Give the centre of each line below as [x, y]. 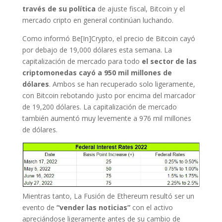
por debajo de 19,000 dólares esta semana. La [97, 50]
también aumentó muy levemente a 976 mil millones [107, 118]
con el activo [151, 208]
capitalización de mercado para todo [82, 61]
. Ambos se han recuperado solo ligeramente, [122, 84]
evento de [39, 208]
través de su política [59, 8]
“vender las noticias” [93, 208]
